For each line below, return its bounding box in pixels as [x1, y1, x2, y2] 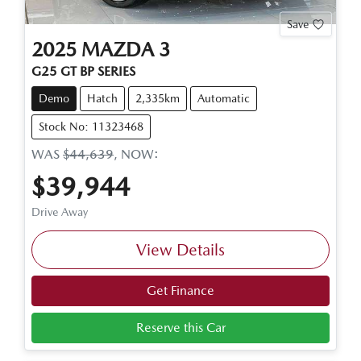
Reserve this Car [135, 319, 226, 335]
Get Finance [147, 282, 214, 298]
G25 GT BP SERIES [31, 63, 135, 79]
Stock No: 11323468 [39, 119, 143, 133]
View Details [136, 239, 225, 259]
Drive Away [31, 205, 88, 218]
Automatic [197, 91, 250, 105]
